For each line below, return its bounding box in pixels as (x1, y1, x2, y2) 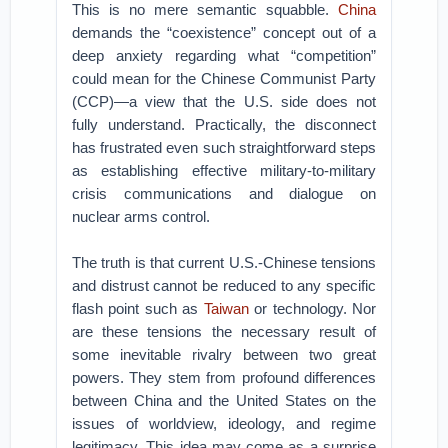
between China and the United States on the (72, 392, 376, 409)
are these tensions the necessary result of (72, 323, 376, 340)
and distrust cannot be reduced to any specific (72, 277, 376, 294)
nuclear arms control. (72, 208, 211, 225)
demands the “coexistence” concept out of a (72, 24, 376, 41)
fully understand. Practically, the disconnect (72, 116, 376, 133)
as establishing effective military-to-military (72, 162, 376, 179)
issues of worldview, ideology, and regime (72, 415, 376, 432)
